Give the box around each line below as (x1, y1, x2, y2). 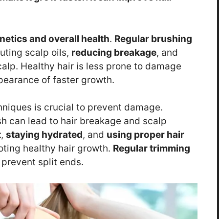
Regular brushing (114, 33, 192, 44)
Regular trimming (113, 143, 190, 154)
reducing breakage (71, 46, 156, 58)
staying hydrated (6, 129, 83, 141)
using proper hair (107, 129, 184, 141)
